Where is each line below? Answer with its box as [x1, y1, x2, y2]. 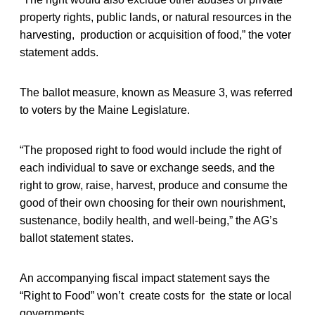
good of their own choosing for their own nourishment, [20, 196, 285, 209]
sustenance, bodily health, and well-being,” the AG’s [20, 214, 278, 226]
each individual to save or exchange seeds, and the [20, 161, 275, 174]
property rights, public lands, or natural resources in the [20, 11, 292, 23]
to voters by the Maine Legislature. [20, 103, 190, 116]
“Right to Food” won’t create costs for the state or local [20, 289, 292, 302]
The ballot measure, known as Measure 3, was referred [20, 86, 292, 98]
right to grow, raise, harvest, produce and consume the [20, 179, 288, 191]
